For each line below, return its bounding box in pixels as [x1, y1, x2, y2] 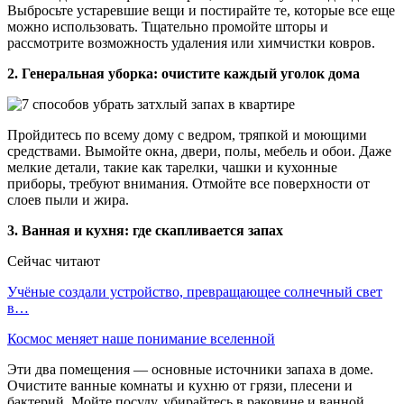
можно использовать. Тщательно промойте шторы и [7, 18, 328, 34]
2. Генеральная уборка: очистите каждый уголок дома [7, 65, 360, 81]
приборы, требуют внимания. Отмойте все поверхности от [7, 175, 370, 191]
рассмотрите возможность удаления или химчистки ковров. [7, 34, 375, 50]
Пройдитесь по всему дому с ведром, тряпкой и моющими [7, 126, 367, 142]
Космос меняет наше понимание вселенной [7, 330, 275, 346]
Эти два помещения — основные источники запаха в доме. [7, 361, 373, 377]
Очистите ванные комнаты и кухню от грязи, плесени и [7, 377, 353, 393]
